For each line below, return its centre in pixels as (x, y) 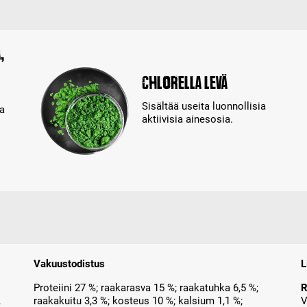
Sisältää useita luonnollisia (204, 107)
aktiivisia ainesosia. (187, 120)
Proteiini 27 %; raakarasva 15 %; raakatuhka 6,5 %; (146, 288)
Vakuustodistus (69, 264)
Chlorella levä (185, 83)
